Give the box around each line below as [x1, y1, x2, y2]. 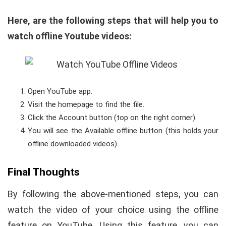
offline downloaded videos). [28, 139, 119, 149]
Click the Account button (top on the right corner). [28, 113, 197, 123]
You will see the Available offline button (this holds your [28, 126, 218, 136]
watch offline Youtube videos [8, 31, 129, 42]
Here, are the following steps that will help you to [8, 15, 218, 26]
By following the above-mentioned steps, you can [8, 189, 218, 200]
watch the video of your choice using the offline [8, 204, 218, 215]
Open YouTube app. [28, 87, 92, 96]
